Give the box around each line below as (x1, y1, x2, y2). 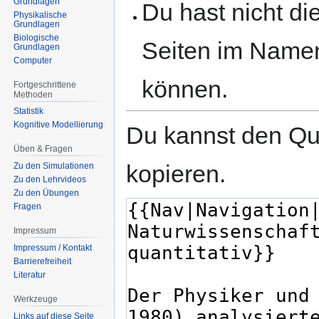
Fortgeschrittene (14, 79, 77, 90)
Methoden (14, 89, 53, 100)
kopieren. (126, 159, 226, 187)
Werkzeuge (14, 293, 58, 304)
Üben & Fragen (14, 144, 73, 155)
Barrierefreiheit (14, 256, 72, 266)
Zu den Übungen (14, 188, 80, 199)
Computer (14, 55, 53, 66)
